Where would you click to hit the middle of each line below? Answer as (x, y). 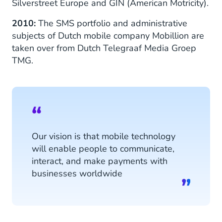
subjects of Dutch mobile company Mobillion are (108, 36)
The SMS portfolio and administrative (113, 24)
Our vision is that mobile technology (104, 137)
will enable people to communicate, (103, 149)
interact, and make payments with (100, 161)
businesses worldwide (77, 174)
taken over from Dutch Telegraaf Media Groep (104, 48)
